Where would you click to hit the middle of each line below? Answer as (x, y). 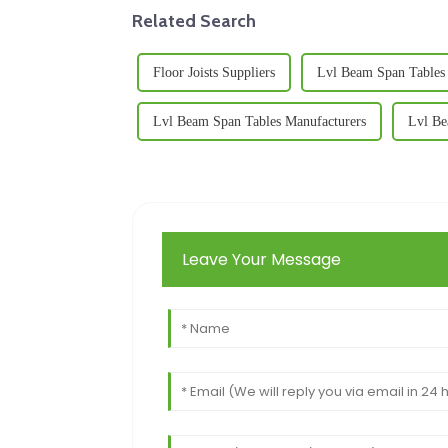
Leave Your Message (262, 259)
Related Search (194, 20)
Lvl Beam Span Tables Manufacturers (259, 121)
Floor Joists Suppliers (214, 72)
